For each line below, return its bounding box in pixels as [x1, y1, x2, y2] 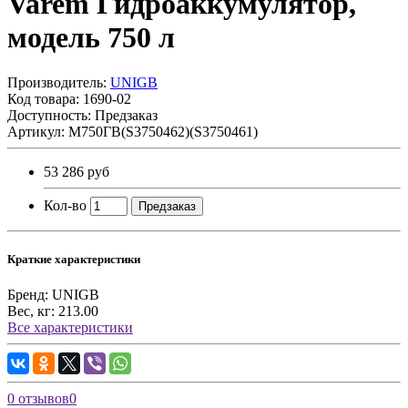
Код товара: [7, 90, 83, 107]
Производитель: [7, 74, 110, 90]
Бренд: [7, 287, 48, 303]
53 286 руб [44, 163, 109, 179]
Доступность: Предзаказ [7, 107, 158, 123]
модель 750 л [7, 21, 175, 55]
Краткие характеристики [7, 252, 140, 267]
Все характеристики [7, 320, 133, 336]
